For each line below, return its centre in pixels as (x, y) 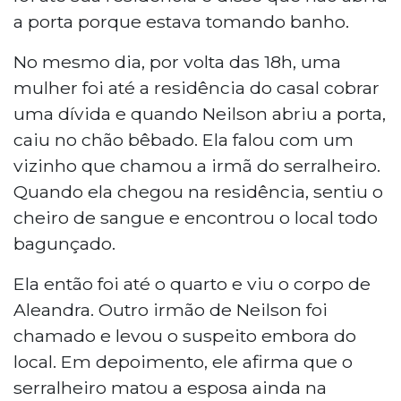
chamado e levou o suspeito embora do (185, 335)
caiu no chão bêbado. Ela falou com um (183, 139)
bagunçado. (64, 243)
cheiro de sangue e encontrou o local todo (196, 217)
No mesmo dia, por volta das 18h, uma (177, 61)
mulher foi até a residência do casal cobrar (196, 87)
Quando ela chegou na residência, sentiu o (198, 191)
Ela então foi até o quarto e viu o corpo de (192, 283)
